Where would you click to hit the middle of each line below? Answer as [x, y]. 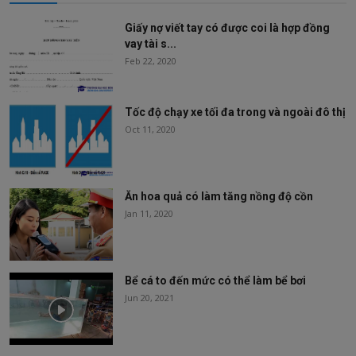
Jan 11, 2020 [149, 214]
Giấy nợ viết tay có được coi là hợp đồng [227, 28]
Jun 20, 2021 [149, 298]
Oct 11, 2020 [150, 130]
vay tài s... [151, 44]
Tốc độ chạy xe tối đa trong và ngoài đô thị [235, 112]
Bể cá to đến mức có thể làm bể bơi [215, 281]
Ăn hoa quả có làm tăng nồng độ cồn [219, 197]
